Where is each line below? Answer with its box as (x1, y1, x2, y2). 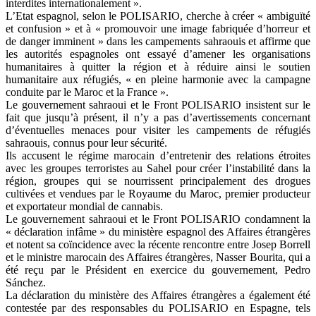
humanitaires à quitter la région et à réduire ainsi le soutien (6, 61, 310, 73)
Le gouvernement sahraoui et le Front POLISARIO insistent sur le (6, 99, 310, 111)
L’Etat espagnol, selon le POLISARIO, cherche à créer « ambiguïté (6, 10, 310, 23)
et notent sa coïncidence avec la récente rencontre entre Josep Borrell (6, 238, 310, 251)
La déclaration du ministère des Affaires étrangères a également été (6, 289, 310, 302)
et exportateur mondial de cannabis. (6, 200, 163, 213)
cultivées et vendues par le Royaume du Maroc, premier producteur (6, 188, 310, 200)
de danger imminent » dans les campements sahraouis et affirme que (6, 35, 310, 48)
